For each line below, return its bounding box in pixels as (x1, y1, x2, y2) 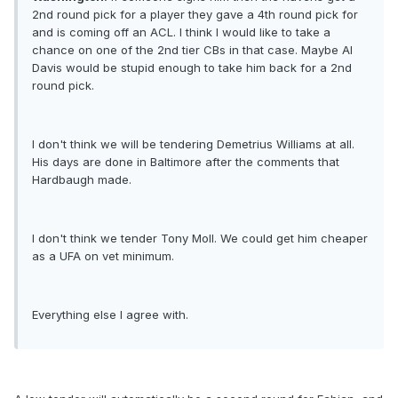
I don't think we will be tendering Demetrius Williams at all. (32, 137, 354, 152)
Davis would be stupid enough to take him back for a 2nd (32, 60, 352, 76)
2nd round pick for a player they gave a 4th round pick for (32, 7, 358, 22)
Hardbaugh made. (32, 172, 131, 187)
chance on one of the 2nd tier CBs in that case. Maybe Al (32, 43, 353, 58)
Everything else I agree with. (32, 307, 188, 322)
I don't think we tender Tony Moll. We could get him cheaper (32, 231, 368, 246)
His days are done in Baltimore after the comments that (32, 155, 339, 170)
